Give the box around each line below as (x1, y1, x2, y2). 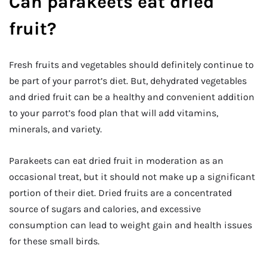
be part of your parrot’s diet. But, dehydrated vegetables (9, 74, 247, 86)
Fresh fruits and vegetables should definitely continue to (9, 58, 254, 70)
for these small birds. (9, 235, 100, 247)
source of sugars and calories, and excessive (9, 203, 201, 215)
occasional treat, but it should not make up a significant (9, 170, 255, 182)
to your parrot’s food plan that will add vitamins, (9, 107, 218, 119)
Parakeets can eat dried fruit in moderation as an (9, 154, 223, 166)
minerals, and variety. (9, 123, 102, 135)
